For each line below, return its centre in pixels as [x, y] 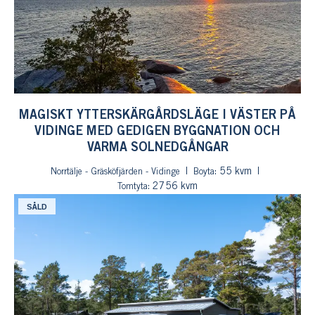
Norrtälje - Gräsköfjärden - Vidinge [115, 172]
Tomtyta [133, 187]
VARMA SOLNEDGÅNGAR [157, 148]
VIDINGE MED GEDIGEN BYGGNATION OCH [157, 131]
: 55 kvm [233, 172]
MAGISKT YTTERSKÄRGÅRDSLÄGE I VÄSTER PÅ [157, 115]
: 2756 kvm [173, 187]
